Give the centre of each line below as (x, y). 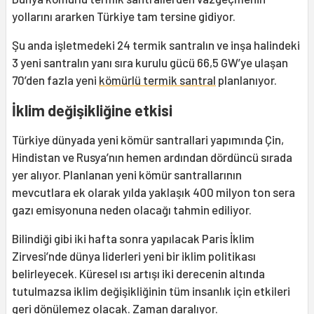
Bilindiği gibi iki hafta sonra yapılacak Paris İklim (133, 239)
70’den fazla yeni (55, 80)
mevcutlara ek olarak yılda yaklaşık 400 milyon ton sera (153, 192)
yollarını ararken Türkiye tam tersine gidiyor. (126, 16)
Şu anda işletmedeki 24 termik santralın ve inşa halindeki (156, 45)
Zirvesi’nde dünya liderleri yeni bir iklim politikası (134, 256)
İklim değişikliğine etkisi (92, 110)
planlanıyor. (247, 80)
